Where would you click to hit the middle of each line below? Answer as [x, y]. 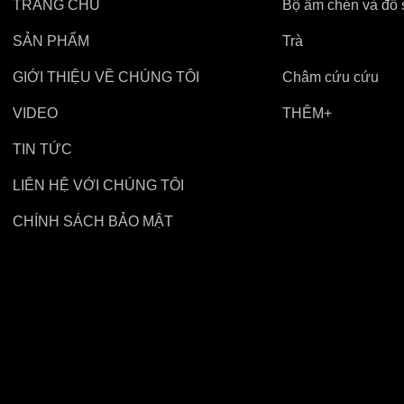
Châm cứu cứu [330, 77]
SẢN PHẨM [51, 41]
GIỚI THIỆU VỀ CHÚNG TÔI [106, 77]
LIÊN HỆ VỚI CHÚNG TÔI [99, 185]
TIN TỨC [43, 149]
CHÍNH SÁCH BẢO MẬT [93, 221]
